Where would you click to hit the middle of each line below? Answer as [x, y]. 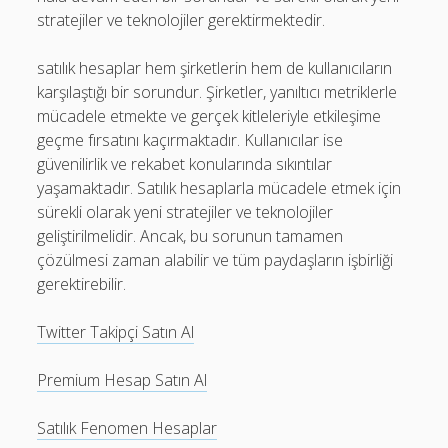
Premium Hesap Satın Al [122, 380]
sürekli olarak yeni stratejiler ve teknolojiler [185, 212]
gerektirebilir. [82, 284]
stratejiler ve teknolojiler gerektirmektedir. [181, 20]
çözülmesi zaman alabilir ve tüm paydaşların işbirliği [215, 260]
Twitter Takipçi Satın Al [116, 332]
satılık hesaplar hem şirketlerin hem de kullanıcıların [215, 68]
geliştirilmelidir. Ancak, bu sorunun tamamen [190, 236]
